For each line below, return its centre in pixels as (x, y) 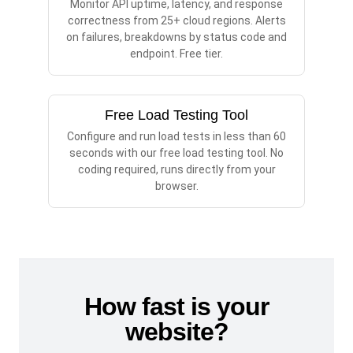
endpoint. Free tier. (176, 54)
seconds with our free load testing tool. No (176, 153)
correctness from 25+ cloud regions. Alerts (176, 21)
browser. (176, 186)
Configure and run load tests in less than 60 (176, 137)
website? (176, 331)
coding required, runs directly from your (176, 170)
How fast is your (176, 306)
